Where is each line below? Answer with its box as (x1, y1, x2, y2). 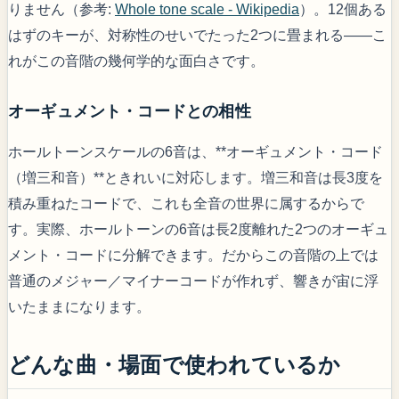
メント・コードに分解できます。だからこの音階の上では (8, 247, 379, 263)
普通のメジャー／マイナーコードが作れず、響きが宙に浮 (8, 273, 379, 289)
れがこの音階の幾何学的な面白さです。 (8, 53, 265, 69)
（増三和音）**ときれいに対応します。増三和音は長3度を (8, 169, 383, 185)
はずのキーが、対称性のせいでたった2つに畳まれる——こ (8, 28, 387, 44)
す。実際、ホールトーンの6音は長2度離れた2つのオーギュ (8, 221, 388, 237)
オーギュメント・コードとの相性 (8, 102, 251, 121)
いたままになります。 (8, 298, 151, 314)
